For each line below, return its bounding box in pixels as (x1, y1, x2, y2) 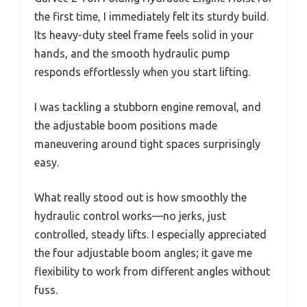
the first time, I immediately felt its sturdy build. (34, 10, 269, 23)
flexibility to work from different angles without (34, 265, 270, 278)
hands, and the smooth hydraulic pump (34, 47, 230, 60)
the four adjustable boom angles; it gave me (34, 246, 252, 259)
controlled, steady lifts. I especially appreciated (34, 228, 267, 241)
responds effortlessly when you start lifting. (34, 65, 250, 78)
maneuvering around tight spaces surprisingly (34, 137, 260, 150)
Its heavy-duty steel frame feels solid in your (34, 28, 254, 41)
